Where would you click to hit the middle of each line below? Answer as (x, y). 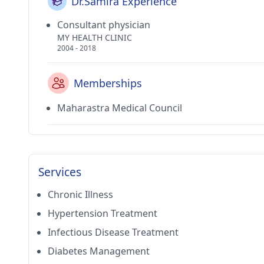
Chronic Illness (80, 194)
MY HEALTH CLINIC (95, 37)
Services (60, 172)
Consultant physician (104, 25)
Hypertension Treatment (103, 213)
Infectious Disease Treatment (113, 232)
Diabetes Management (99, 251)
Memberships (108, 83)
